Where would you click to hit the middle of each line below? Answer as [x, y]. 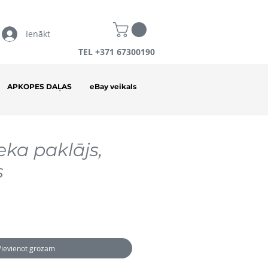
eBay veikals [113, 87]
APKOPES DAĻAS [39, 87]
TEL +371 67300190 [117, 52]
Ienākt [38, 34]
